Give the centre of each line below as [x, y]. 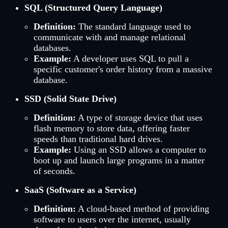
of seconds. [54, 171]
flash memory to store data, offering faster [111, 128]
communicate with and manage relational [109, 37]
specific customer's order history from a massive [123, 69]
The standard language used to [133, 26]
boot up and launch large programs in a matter [119, 160]
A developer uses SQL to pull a [130, 59]
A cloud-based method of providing [142, 209]
